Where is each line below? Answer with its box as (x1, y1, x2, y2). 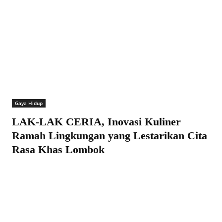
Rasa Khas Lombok (12, 143, 105, 156)
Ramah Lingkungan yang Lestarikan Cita (12, 129, 207, 142)
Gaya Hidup (15, 99, 43, 107)
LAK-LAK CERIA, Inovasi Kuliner (12, 115, 181, 128)
